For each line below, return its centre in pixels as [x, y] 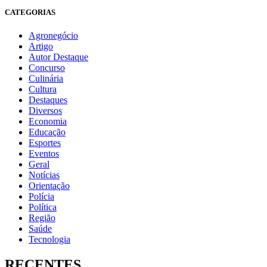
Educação [47, 132]
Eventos [44, 153]
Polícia [41, 196]
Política [43, 207]
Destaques [48, 100]
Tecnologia [49, 239]
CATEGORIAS [30, 12]
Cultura [43, 89]
